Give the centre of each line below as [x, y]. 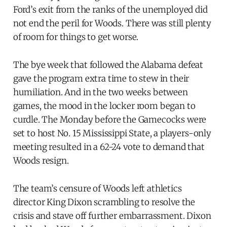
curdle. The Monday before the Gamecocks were [110, 120]
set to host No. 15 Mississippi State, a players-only [112, 134]
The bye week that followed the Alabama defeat [108, 65]
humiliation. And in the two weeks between [100, 92]
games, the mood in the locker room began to [104, 106]
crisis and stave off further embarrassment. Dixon [112, 216]
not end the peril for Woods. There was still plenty [112, 24]
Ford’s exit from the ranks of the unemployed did [110, 10]
